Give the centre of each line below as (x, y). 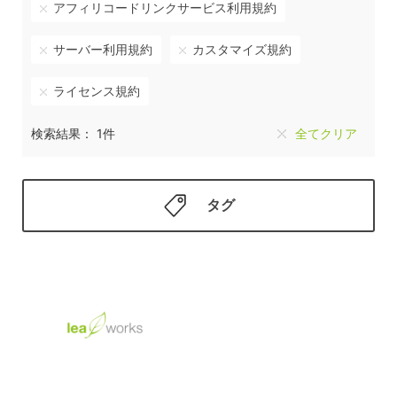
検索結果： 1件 (73, 134)
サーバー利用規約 (102, 50)
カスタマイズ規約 (241, 50)
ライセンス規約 (96, 91)
